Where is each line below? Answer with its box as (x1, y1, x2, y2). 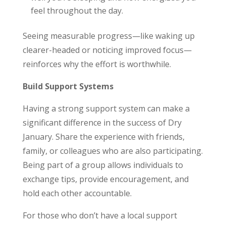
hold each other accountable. (22, 188, 132, 199)
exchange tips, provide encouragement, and (22, 174, 189, 185)
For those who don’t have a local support (22, 210, 177, 221)
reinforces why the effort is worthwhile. (22, 59, 171, 70)
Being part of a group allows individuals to (22, 159, 183, 171)
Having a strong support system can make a (22, 103, 190, 115)
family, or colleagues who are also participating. (22, 145, 203, 157)
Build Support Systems (22, 81, 114, 92)
